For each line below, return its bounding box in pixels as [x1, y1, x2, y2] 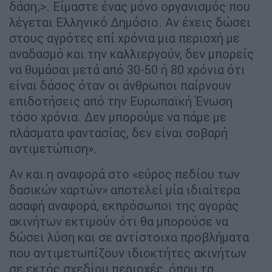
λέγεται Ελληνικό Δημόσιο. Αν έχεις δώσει [9, 15, 251, 30]
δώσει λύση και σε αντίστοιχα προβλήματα [9, 229, 249, 245]
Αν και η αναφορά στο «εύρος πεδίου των [9, 166, 240, 182]
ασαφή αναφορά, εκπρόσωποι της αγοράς [9, 198, 239, 214]
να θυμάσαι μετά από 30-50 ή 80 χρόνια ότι [9, 62, 245, 78]
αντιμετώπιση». [9, 141, 97, 157]
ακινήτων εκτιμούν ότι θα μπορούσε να [9, 214, 228, 229]
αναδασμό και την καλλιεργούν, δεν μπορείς [9, 46, 254, 62]
